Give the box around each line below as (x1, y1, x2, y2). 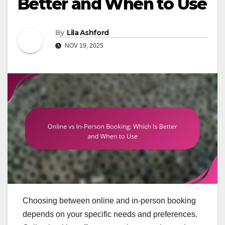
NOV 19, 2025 (63, 42, 103, 50)
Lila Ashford (66, 28, 109, 38)
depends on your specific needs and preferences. (23, 209, 197, 218)
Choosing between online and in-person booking (23, 196, 196, 205)
